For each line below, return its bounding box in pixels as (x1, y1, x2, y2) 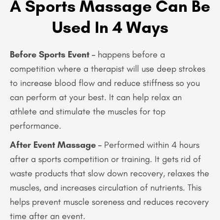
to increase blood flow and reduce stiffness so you (10, 77, 200, 88)
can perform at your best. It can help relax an (10, 91, 182, 103)
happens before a (98, 49, 165, 60)
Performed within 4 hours (102, 139, 199, 150)
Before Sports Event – (10, 49, 98, 60)
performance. (10, 120, 61, 131)
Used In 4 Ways (52, 17, 168, 37)
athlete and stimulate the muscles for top (10, 106, 165, 117)
